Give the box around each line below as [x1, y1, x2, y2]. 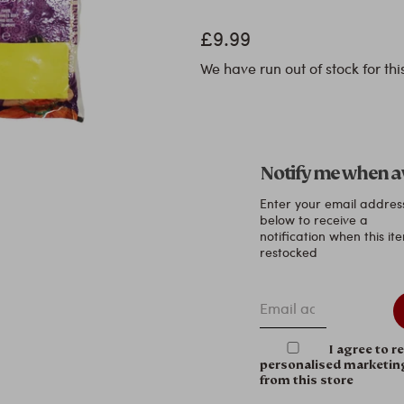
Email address [259, 288, 347, 304]
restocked [260, 243, 318, 262]
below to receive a [260, 210, 369, 229]
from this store [260, 372, 354, 389]
